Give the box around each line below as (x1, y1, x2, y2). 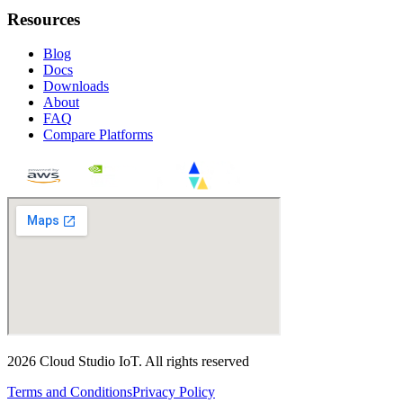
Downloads (43, 78, 109, 94)
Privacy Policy (132, 384, 215, 400)
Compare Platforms (43, 127, 153, 143)
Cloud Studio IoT (40, 354, 139, 370)
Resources (7, 9, 80, 29)
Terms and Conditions (7, 384, 132, 400)
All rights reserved (145, 354, 249, 370)
